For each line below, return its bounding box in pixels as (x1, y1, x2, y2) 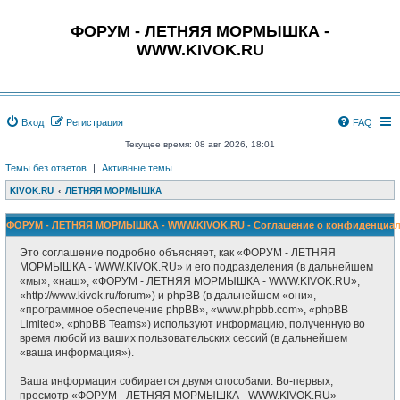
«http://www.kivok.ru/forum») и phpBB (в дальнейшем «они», (20, 289, 316, 302)
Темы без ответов (5, 162, 87, 173)
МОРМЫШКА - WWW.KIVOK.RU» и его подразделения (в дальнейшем (20, 261, 373, 273)
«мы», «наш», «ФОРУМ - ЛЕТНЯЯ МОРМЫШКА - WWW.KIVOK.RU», (20, 275, 360, 287)
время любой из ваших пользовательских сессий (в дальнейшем (20, 332, 347, 345)
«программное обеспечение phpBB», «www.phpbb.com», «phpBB (20, 304, 348, 316)
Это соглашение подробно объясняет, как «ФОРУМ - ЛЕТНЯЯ (20, 246, 336, 259)
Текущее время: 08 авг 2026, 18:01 (125, 139, 275, 149)
